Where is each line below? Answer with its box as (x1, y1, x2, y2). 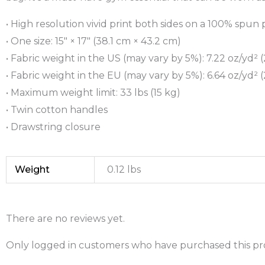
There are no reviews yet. (6, 212, 125, 224)
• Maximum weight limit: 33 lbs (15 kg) (6, 86, 180, 98)
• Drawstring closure (6, 121, 101, 132)
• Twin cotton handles (6, 104, 108, 115)
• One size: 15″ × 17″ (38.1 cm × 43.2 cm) (6, 35, 181, 47)
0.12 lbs (107, 163, 141, 175)
